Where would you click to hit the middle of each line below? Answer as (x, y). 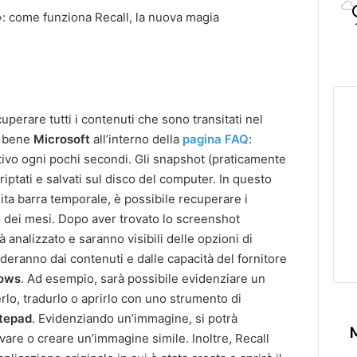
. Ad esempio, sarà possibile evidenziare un (143, 279)
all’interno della (137, 139)
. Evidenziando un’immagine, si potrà (135, 319)
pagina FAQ (216, 139)
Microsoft (62, 139)
